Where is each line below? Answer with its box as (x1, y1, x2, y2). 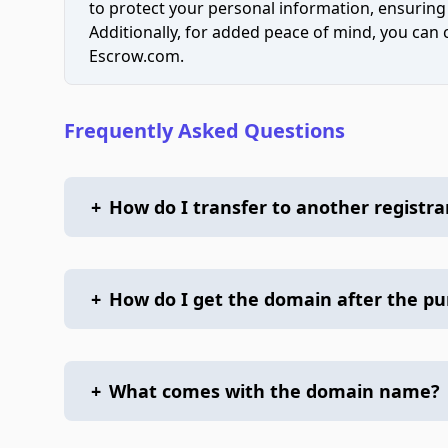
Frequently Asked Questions (64, 117, 345, 144)
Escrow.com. (89, 45, 184, 67)
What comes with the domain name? (109, 379, 440, 403)
